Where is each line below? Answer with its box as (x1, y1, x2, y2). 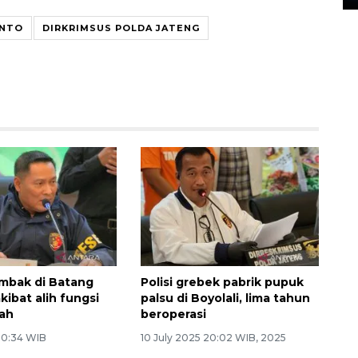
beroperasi (140, 307, 206, 322)
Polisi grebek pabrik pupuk (140, 275, 304, 290)
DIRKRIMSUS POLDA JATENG (42, 22, 200, 34)
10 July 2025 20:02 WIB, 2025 (140, 332, 286, 344)
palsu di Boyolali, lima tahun (140, 291, 310, 306)
